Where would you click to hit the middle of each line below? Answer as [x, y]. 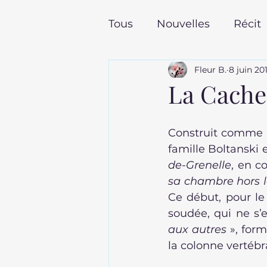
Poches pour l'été [179, 71]
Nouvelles [183, 24]
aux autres [197, 229]
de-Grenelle [200, 165]
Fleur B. [210, 69]
